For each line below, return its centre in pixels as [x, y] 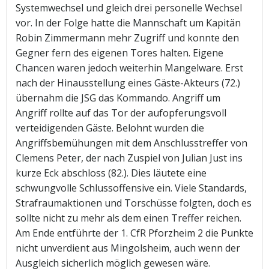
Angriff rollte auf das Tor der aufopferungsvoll [121, 113]
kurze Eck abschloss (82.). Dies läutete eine [111, 173]
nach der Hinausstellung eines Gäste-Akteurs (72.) [128, 83]
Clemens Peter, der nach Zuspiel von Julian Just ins [129, 158]
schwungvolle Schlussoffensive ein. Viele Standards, [131, 188]
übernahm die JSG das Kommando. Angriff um [118, 98]
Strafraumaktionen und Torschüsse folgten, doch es [134, 203]
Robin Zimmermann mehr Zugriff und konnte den [127, 38]
